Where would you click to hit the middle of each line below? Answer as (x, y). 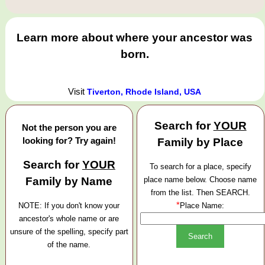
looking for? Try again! (69, 140)
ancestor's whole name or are (69, 219)
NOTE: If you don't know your (69, 206)
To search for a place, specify (200, 167)
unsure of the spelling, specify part (69, 232)
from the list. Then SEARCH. (200, 193)
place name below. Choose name (201, 180)
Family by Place (201, 142)
